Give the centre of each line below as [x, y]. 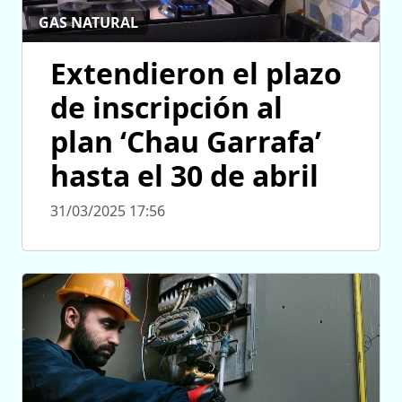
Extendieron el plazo [196, 73]
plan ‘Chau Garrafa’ [186, 141]
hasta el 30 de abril [184, 175]
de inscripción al [166, 107]
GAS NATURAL [89, 23]
